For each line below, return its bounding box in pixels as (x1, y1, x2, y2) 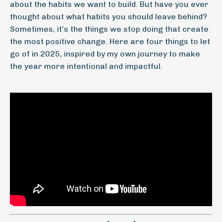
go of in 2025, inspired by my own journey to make (10, 49, 200, 58)
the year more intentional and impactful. (10, 61, 163, 71)
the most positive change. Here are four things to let (10, 36, 210, 46)
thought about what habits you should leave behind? (10, 11, 207, 21)
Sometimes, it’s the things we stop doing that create (10, 24, 209, 34)
